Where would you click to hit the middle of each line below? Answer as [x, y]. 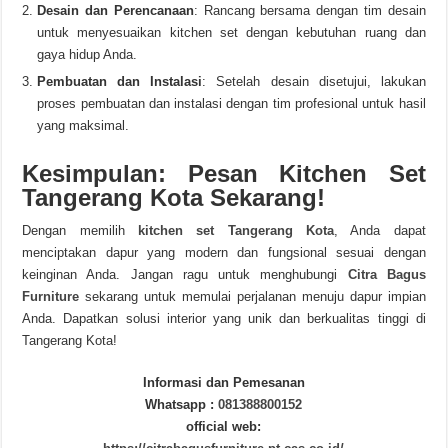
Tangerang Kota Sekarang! [174, 197]
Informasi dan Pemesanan [223, 382]
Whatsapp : [182, 404]
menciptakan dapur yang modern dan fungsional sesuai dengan [224, 252]
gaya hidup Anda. [87, 54]
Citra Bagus [386, 274]
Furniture [51, 296]
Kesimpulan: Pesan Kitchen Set [224, 173]
